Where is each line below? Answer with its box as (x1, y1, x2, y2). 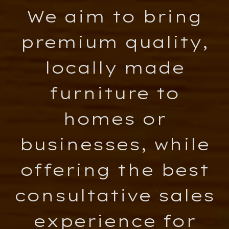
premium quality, (20, 32, 209, 53)
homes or (62, 109, 167, 129)
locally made (44, 58, 185, 78)
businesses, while (19, 134, 210, 155)
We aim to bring (27, 7, 202, 27)
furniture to (49, 83, 180, 104)
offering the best (19, 160, 209, 180)
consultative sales (14, 186, 215, 206)
